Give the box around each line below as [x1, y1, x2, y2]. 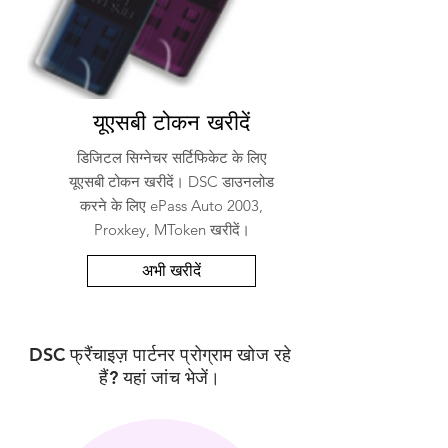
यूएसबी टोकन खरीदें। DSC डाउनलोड [69, 172, 274, 191]
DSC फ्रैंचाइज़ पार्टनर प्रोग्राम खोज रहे [28, 343, 292, 366]
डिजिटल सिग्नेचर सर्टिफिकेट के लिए [76, 148, 267, 167]
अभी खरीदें [141, 262, 201, 279]
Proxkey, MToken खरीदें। [93, 220, 250, 239]
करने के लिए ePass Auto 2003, [80, 196, 263, 215]
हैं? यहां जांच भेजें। [99, 366, 221, 389]
